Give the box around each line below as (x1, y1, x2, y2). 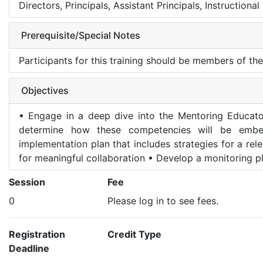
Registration (9, 228, 65, 240)
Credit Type (107, 228, 161, 240)
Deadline (9, 242, 49, 254)
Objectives (21, 85, 69, 96)
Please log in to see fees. (107, 195, 218, 207)
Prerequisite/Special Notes (21, 29, 140, 41)
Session (9, 176, 45, 188)
